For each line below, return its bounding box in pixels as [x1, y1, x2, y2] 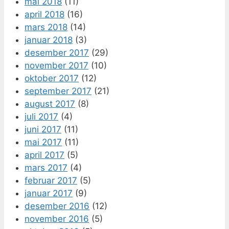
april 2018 [25, 9, 64, 19]
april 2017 [25, 149, 64, 160]
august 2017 [25, 98, 75, 109]
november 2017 [25, 60, 88, 71]
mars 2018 [25, 21, 67, 32]
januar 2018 [25, 34, 73, 45]
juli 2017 [25, 111, 58, 122]
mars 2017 [25, 162, 67, 173]
